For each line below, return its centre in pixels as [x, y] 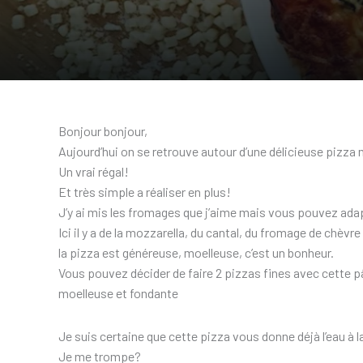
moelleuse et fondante [118, 293]
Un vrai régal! [94, 171]
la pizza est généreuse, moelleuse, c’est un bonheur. [196, 252]
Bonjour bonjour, [103, 131]
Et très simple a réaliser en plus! [145, 192]
